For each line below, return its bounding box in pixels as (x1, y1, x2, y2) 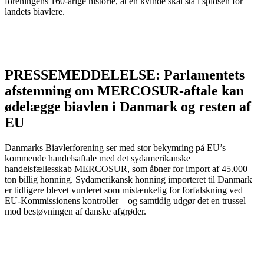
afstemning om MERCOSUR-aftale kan (5, 83, 244, 99)
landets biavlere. (5, 6, 65, 17)
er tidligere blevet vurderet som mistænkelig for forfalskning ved (5, 185, 243, 196)
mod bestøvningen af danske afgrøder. (5, 206, 146, 217)
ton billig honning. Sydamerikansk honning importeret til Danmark (5, 174, 252, 185)
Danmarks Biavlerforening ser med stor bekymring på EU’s (5, 143, 226, 153)
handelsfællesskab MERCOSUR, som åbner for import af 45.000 (5, 164, 247, 174)
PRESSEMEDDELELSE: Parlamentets (5, 67, 245, 83)
